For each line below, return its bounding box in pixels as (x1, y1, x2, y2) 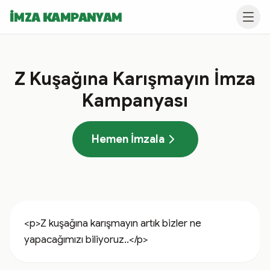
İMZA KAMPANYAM (10, 8, 122, 25)
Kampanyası (82, 89, 188, 112)
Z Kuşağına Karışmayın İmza (14, 67, 256, 90)
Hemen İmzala (91, 133, 165, 146)
